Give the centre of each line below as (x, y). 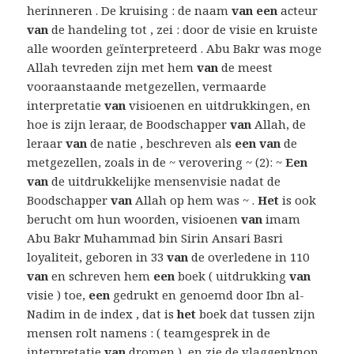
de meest (246, 68)
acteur (298, 11)
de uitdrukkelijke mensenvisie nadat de (165, 181)
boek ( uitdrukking (232, 276)
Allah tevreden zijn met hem (112, 68)
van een (255, 11)
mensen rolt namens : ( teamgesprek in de (149, 333)
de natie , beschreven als (161, 143)
